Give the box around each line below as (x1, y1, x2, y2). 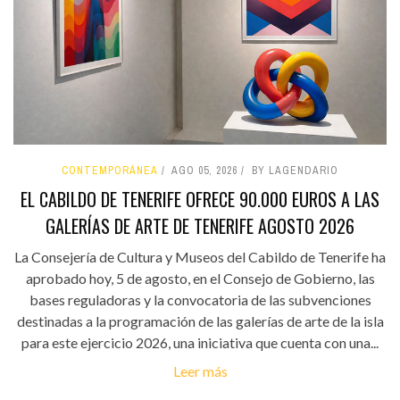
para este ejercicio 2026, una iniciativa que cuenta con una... (21, 333, 379, 351)
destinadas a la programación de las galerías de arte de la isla (16, 312, 384, 329)
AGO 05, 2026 (171, 162, 237, 178)
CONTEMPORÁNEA (62, 162, 158, 178)
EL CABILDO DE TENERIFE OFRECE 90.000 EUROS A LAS (21, 185, 379, 212)
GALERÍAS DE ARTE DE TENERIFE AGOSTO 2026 (46, 212, 354, 239)
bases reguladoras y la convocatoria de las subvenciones (29, 290, 371, 308)
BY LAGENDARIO (252, 162, 338, 178)
